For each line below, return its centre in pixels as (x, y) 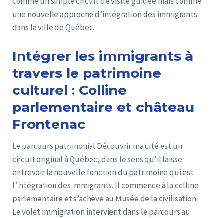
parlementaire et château (103, 107)
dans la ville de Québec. (53, 27)
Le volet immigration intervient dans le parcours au (101, 211)
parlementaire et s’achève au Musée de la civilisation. (105, 198)
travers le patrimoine (87, 73)
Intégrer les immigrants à (103, 56)
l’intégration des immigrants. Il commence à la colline (105, 185)
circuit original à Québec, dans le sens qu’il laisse (97, 159)
